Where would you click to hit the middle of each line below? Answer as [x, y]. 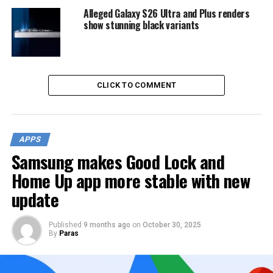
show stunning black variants [141, 25]
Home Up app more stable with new [131, 180]
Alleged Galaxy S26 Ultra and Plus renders [166, 13]
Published [65, 225]
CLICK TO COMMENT [136, 85]
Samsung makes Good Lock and [118, 161]
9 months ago [107, 225]
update [35, 199]
